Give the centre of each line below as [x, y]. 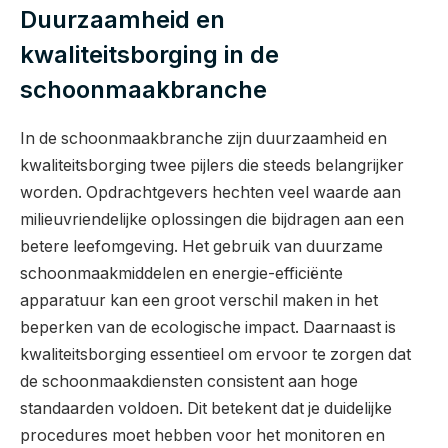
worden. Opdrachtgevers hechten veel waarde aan [210, 192]
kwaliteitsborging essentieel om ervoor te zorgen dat [215, 354]
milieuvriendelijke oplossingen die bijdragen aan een [212, 219]
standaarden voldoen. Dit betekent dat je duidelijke [206, 408]
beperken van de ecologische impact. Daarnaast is [208, 327]
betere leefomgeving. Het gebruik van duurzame [201, 246]
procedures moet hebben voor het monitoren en [202, 435]
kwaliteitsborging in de [149, 54]
